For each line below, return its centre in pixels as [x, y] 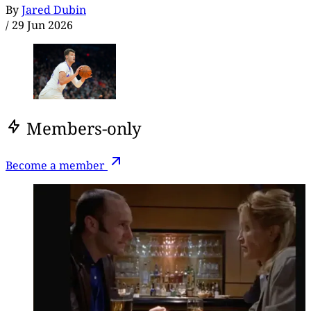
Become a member [57, 166]
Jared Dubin [54, 9]
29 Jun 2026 [42, 25]
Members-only [84, 128]
